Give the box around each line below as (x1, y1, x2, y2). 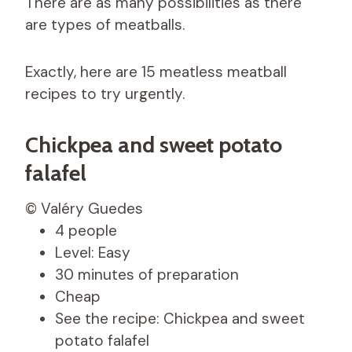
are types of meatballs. (25, 14, 185, 35)
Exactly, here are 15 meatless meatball (25, 61, 287, 82)
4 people (55, 220, 117, 240)
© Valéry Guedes (25, 198, 143, 218)
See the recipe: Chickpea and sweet (55, 308, 305, 328)
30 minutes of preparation (55, 264, 239, 284)
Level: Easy (55, 242, 130, 262)
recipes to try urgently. (25, 83, 185, 104)
